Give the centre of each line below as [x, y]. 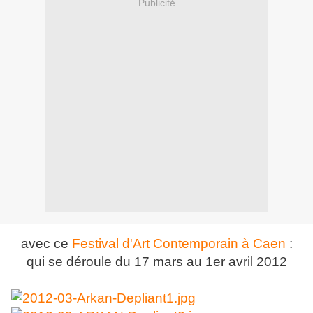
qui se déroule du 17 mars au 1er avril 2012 [156, 262]
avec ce [46, 244]
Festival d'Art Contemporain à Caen [179, 244]
